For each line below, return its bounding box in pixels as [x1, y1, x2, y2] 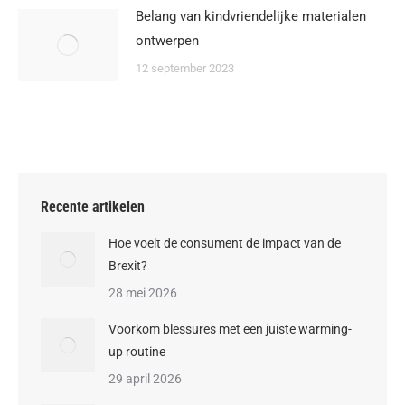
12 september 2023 [136, 61, 234, 75]
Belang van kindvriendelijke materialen [136, 8, 366, 24]
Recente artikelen [41, 198, 145, 215]
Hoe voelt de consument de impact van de [108, 236, 341, 250]
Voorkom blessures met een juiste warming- [108, 322, 352, 336]
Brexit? [108, 259, 147, 273]
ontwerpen [136, 33, 199, 49]
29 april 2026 [108, 372, 182, 386]
